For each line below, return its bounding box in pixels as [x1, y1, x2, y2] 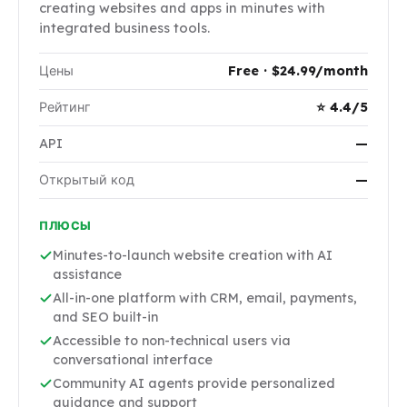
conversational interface [53, 352, 213, 369]
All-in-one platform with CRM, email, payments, [53, 290, 357, 307]
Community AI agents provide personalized [53, 375, 335, 392]
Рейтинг [39, 99, 91, 116]
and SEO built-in [53, 309, 158, 326]
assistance [53, 266, 122, 283]
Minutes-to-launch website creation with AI [53, 247, 333, 264]
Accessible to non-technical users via [53, 333, 291, 350]
